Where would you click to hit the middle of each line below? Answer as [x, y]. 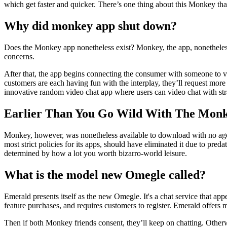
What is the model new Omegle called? [105, 175]
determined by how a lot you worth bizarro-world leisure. [96, 154]
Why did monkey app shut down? [90, 26]
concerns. [19, 57]
